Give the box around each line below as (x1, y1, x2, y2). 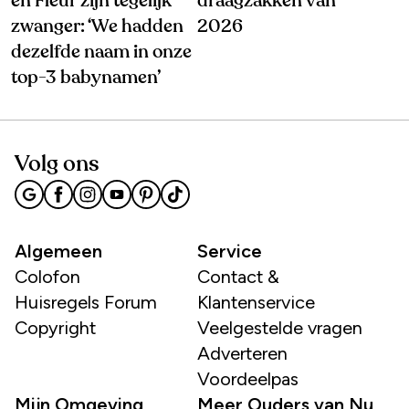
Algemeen (15, 240, 102, 263)
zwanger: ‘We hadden (11, 17, 184, 37)
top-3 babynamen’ (11, 68, 161, 88)
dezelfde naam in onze (11, 43, 192, 62)
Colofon (15, 266, 80, 288)
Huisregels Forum (15, 291, 157, 314)
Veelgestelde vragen (197, 317, 362, 340)
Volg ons (15, 153, 100, 176)
